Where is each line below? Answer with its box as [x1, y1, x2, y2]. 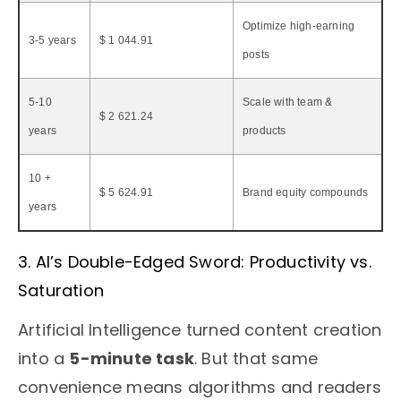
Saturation [18, 278, 104, 302]
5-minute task [69, 347, 195, 371]
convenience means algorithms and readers [18, 376, 382, 399]
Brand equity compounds [243, 185, 369, 199]
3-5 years [29, 33, 76, 47]
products [243, 124, 286, 137]
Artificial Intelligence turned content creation [18, 319, 382, 342]
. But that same [194, 347, 319, 371]
